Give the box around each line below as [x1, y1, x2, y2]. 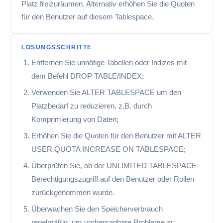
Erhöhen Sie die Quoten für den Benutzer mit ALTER [31, 131, 201, 140]
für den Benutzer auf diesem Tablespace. [21, 12, 154, 21]
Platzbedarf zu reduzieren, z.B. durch [31, 102, 152, 110]
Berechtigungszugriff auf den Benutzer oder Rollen [31, 175, 194, 183]
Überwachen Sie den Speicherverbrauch [31, 205, 163, 213]
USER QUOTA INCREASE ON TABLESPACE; [31, 145, 186, 153]
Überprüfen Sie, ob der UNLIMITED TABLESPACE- [31, 161, 199, 170]
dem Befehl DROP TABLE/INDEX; [31, 72, 144, 80]
